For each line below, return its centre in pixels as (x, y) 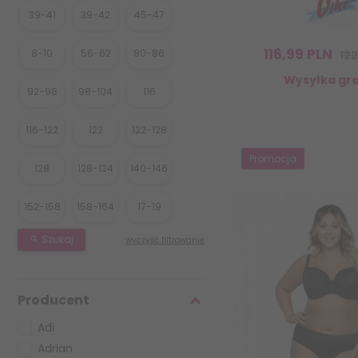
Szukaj (56, 239)
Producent (54, 300)
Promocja (273, 159)
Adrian (55, 348)
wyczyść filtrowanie (165, 240)
